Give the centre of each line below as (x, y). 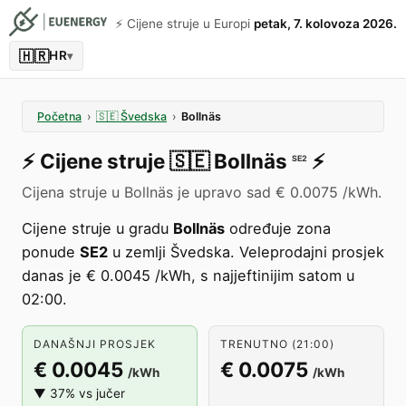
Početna (59, 116)
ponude (51, 252)
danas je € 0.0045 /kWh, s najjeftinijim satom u (188, 275)
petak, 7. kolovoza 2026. (325, 24)
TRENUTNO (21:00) (277, 344)
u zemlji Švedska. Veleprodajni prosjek (246, 252)
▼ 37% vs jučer (79, 393)
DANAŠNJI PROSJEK (95, 344)
